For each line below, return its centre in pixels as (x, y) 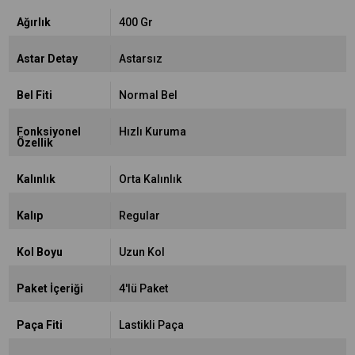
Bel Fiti (34, 95)
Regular (139, 216)
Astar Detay (47, 59)
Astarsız (140, 59)
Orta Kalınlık (150, 179)
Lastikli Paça (151, 325)
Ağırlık (34, 22)
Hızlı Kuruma (152, 132)
